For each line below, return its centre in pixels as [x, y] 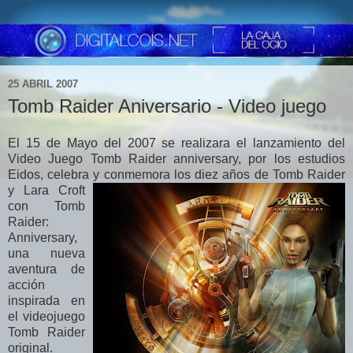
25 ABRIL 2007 [43, 84]
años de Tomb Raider [282, 175]
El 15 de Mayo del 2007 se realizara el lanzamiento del [176, 143]
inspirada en [46, 301]
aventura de [46, 269]
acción [26, 285]
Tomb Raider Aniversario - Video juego [167, 106]
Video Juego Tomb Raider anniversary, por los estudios [176, 159]
